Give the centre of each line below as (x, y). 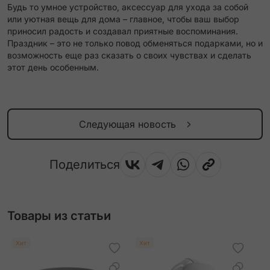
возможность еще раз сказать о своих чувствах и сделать (129, 55)
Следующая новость (127, 124)
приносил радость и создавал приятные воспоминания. (123, 31)
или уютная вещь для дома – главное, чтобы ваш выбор (123, 19)
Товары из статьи (59, 216)
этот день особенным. (53, 67)
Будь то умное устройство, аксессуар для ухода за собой (128, 7)
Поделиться (84, 165)
